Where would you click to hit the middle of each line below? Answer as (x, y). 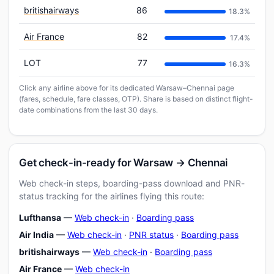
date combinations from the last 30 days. (88, 110)
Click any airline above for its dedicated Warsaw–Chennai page (127, 88)
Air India (36, 235)
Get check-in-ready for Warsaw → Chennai (124, 163)
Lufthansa (40, 217)
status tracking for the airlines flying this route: (112, 196)
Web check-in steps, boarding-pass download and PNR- (132, 183)
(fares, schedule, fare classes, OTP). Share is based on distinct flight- (136, 99)
